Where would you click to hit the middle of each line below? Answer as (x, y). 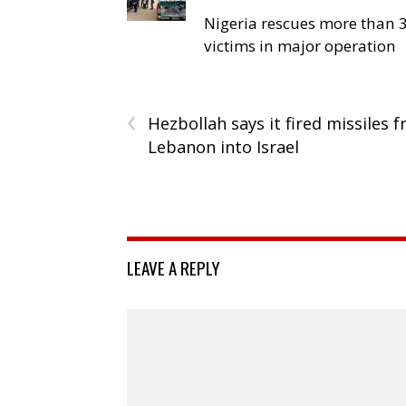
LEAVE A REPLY (174, 268)
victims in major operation (300, 46)
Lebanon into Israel (223, 147)
